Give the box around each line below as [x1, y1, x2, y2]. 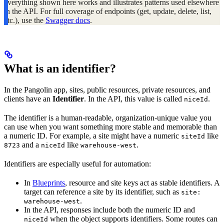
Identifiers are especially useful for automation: [4, 159, 151, 168]
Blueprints [32, 178, 65, 187]
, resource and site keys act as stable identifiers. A [65, 178, 219, 187]
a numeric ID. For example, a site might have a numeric [4, 131, 181, 140]
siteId [181, 132, 205, 140]
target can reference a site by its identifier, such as [24, 187, 181, 196]
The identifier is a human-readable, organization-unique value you [4, 113, 211, 122]
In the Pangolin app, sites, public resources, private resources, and [4, 85, 210, 94]
